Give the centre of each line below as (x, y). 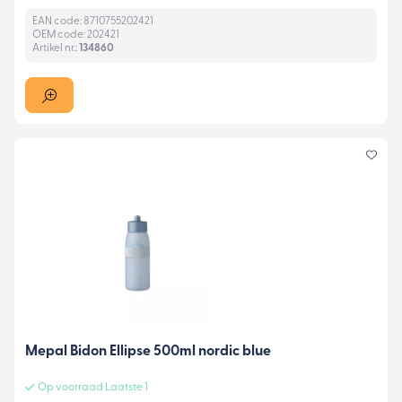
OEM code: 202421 (76, 35)
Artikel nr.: (56, 49)
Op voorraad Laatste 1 (93, 387)
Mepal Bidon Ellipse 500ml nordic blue (148, 352)
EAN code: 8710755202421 (93, 22)
